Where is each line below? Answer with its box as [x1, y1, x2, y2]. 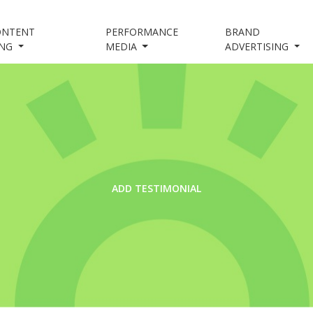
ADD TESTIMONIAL [111, 182, 201, 195]
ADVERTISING [225, 40, 292, 53]
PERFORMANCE [105, 25, 178, 38]
